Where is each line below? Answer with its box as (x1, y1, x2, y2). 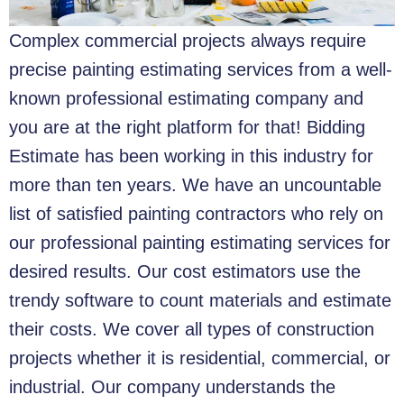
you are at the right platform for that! (9, 117, 301, 138)
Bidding (307, 117, 365, 138)
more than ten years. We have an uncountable (9, 175, 381, 196)
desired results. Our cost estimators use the (9, 262, 361, 282)
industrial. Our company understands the (9, 377, 335, 398)
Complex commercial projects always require (9, 31, 366, 51)
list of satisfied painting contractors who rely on (9, 204, 383, 225)
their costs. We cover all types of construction (9, 319, 374, 340)
